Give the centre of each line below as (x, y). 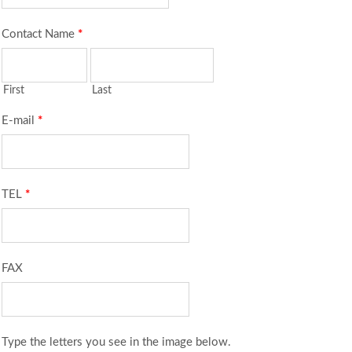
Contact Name (40, 34)
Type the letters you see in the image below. (116, 342)
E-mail (20, 120)
